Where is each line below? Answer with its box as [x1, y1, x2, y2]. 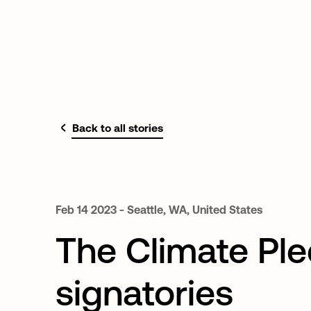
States [229, 203, 262, 216]
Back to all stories [72, 121, 163, 134]
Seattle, [127, 203, 166, 216]
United [192, 203, 226, 216]
